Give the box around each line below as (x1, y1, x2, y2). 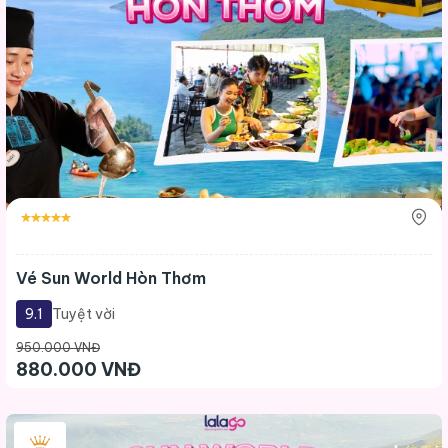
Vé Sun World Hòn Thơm (16, 268, 206, 289)
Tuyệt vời (52, 305, 115, 324)
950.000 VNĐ (16, 340, 100, 356)
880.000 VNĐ (16, 358, 141, 382)
